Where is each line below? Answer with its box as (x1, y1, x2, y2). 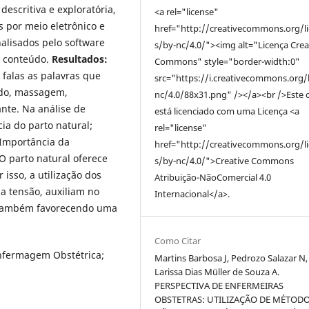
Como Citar (154, 235, 201, 248)
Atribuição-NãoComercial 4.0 (154, 171, 272, 184)
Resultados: (52, 52, 108, 66)
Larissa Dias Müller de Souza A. (154, 266, 280, 279)
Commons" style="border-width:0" (154, 55, 301, 68)
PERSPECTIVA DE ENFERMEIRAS (154, 279, 284, 292)
